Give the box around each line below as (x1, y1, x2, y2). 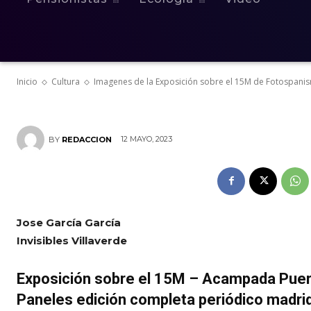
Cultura (51, 75, 80, 87)
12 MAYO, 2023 (121, 134, 172, 144)
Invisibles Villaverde (17, 233, 127, 247)
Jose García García (17, 215, 121, 229)
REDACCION (62, 134, 112, 144)
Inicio (17, 75, 37, 87)
